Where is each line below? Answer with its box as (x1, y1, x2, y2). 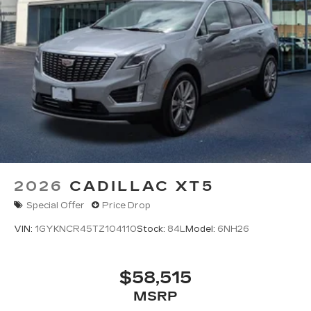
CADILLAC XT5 (69, 178, 215, 195)
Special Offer (26, 200, 85, 210)
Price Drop (102, 200, 151, 210)
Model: (185, 224, 217, 234)
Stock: (137, 224, 167, 234)
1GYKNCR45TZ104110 (35, 224, 137, 234)
